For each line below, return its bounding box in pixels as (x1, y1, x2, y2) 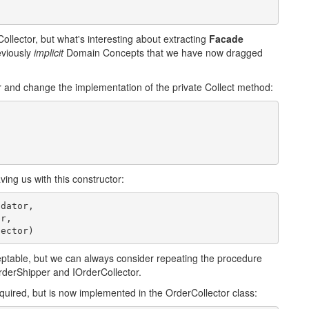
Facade (209, 32, 243, 46)
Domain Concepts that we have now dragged (63, 46, 263, 59)
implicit (34, 46, 63, 59)
